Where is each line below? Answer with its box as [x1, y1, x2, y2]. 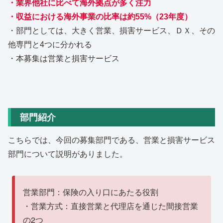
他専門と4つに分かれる [8, 40, 92, 49]
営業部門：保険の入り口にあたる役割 [23, 186, 159, 198]
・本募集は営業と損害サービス [8, 54, 119, 63]
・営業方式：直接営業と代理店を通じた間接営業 [23, 200, 199, 212]
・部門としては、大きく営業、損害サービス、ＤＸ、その [8, 26, 215, 35]
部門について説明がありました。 [8, 149, 127, 158]
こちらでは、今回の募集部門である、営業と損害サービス [8, 135, 215, 144]
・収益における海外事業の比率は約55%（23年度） [8, 12, 192, 21]
